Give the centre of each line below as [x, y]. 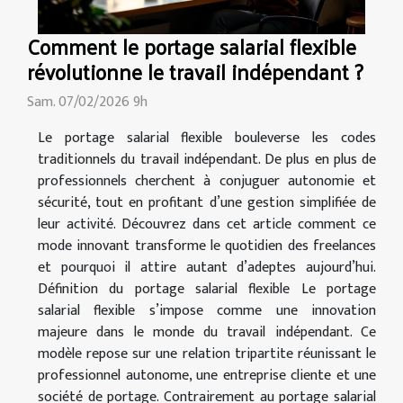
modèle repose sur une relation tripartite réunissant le [207, 354]
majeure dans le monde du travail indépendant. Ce [207, 332]
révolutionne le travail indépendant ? [195, 71]
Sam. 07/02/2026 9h [87, 102]
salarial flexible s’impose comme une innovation [207, 310]
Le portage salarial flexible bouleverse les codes [207, 138]
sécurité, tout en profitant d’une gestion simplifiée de [207, 202]
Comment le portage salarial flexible [192, 46]
